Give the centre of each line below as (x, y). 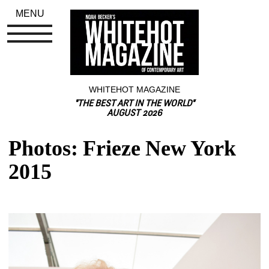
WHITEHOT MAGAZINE (134, 89)
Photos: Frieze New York (122, 148)
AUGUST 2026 (134, 113)
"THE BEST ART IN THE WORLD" (134, 104)
